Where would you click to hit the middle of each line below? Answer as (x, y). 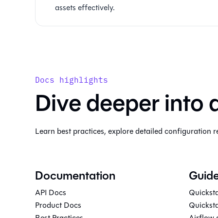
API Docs (51, 192)
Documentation (75, 176)
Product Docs (58, 205)
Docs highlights (72, 79)
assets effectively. (85, 8)
